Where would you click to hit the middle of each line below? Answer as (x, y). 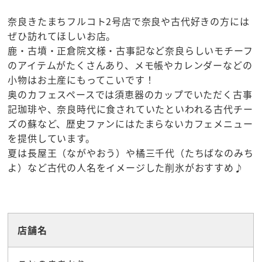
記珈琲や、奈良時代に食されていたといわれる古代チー (130, 109)
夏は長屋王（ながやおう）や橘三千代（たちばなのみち (131, 153)
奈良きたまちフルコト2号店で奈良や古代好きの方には (129, 21)
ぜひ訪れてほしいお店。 (62, 36)
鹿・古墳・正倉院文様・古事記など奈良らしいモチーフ (130, 51)
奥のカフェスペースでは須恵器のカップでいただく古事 (130, 94)
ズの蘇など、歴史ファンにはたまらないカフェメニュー (130, 124)
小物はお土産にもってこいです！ (81, 80)
